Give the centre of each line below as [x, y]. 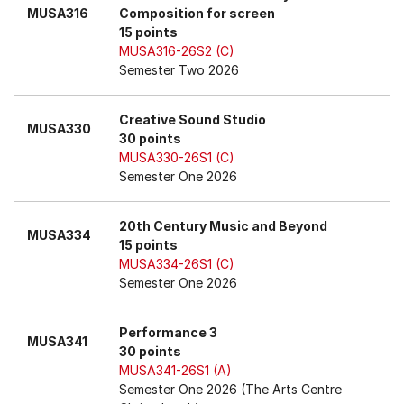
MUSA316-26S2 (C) [177, 51]
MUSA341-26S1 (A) [175, 370]
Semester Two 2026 [179, 70]
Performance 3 [168, 332]
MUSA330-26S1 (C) [177, 157]
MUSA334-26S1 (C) [177, 264]
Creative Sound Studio [193, 119]
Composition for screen [197, 13]
